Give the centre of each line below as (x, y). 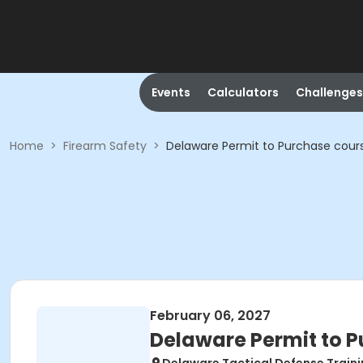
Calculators (243, 92)
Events (171, 92)
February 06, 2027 (210, 316)
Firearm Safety (105, 146)
